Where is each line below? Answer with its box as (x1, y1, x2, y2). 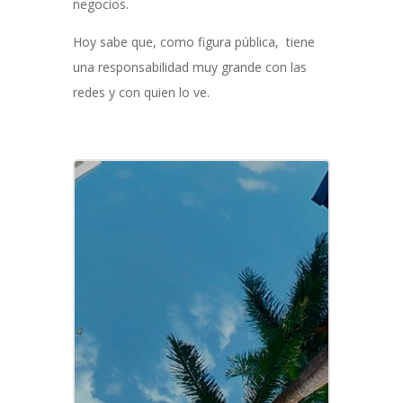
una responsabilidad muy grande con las (72, 58, 307, 76)
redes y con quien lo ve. (72, 84, 210, 101)
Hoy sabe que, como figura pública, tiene (72, 33, 315, 50)
